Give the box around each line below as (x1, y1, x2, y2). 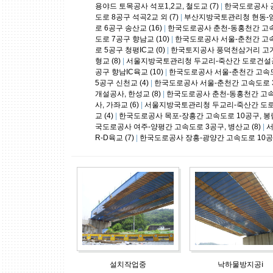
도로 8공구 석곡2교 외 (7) (95, 13, 179, 21)
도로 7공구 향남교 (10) (95, 35, 169, 43)
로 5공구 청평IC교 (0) (95, 46, 165, 54)
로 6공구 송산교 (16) (95, 24, 162, 32)
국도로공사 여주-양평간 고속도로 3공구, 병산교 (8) (95, 122, 261, 131)
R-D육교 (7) (95, 133, 134, 142)
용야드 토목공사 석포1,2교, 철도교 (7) (95, 2, 219, 10)
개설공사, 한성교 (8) (95, 90, 161, 98)
